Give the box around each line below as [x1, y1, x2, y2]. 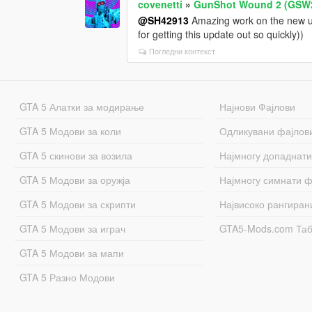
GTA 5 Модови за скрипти [19, 197, 136, 212]
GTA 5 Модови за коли [19, 124, 121, 139]
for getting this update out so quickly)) [138, 27, 304, 42]
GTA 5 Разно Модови [19, 270, 115, 285]
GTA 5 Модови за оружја [19, 173, 130, 187]
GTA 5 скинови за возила [19, 148, 132, 163]
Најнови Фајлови [219, 100, 296, 114]
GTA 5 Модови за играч [19, 221, 125, 236]
